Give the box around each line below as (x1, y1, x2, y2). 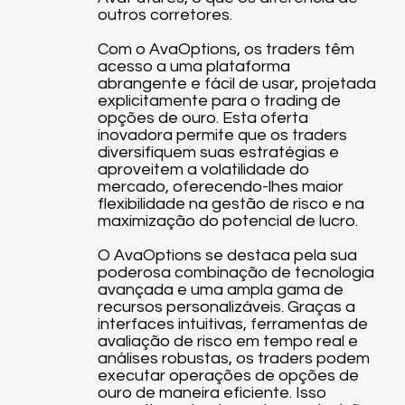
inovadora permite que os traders (97, 127, 347, 144)
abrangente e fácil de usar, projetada (97, 75, 376, 92)
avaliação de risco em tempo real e (97, 333, 358, 350)
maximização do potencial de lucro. (97, 212, 358, 230)
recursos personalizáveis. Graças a (97, 298, 355, 316)
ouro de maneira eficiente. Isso (97, 384, 326, 401)
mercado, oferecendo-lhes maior (97, 178, 344, 195)
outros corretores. (97, 6, 232, 24)
